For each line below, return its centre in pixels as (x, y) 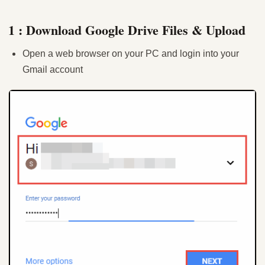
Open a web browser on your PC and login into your (131, 54)
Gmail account (53, 70)
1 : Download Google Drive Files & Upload (127, 30)
